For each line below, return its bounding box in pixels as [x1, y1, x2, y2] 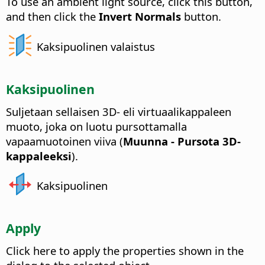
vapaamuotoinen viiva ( [6, 133, 123, 148]
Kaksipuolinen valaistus [37, 38, 156, 54]
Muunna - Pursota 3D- [123, 133, 241, 148]
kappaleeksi [6, 148, 72, 163]
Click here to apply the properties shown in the [6, 243, 244, 258]
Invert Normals [99, 9, 181, 24]
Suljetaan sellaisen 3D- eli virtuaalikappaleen [6, 104, 231, 119]
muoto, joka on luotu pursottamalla [6, 118, 187, 134]
